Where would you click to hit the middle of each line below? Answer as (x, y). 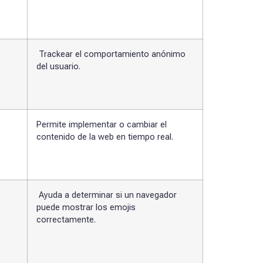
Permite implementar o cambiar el (102, 125)
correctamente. (66, 220)
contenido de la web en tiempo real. (105, 137)
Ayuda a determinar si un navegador (107, 195)
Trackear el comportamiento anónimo (111, 55)
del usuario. (58, 67)
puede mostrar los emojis (86, 208)
